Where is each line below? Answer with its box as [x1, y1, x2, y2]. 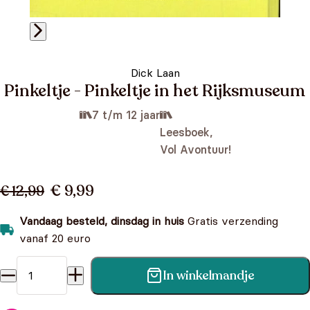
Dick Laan [130, 66, 180, 80]
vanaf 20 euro [19, 231, 91, 245]
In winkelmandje [163, 267, 255, 284]
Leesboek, [159, 125, 212, 139]
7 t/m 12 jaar [91, 108, 160, 122]
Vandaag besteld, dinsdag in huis [19, 214, 184, 228]
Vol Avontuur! [159, 143, 231, 156]
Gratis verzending [184, 214, 278, 228]
